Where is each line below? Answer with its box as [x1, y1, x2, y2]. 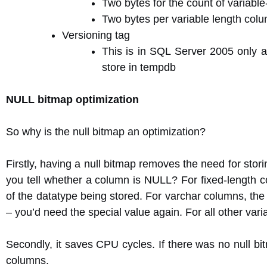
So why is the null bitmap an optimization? [6, 126, 206, 138]
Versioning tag [62, 29, 130, 41]
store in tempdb [102, 61, 176, 73]
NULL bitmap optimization [6, 94, 139, 105]
